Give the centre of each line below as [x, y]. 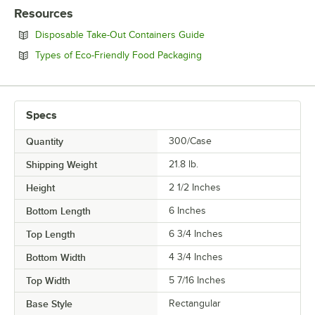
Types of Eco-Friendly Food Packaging [118, 56]
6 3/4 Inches [196, 234]
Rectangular [195, 304]
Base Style [49, 304]
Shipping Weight [62, 165]
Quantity [45, 142]
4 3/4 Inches [196, 257]
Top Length [51, 234]
